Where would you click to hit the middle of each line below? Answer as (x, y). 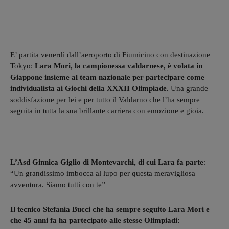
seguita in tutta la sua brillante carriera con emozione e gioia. (107, 111)
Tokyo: (22, 66)
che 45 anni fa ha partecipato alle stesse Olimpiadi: (95, 220)
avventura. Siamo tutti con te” (58, 184)
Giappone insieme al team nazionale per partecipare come (107, 77)
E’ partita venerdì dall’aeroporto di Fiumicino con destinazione (110, 54)
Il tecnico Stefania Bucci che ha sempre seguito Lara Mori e (110, 209)
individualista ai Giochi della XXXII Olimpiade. (89, 88)
